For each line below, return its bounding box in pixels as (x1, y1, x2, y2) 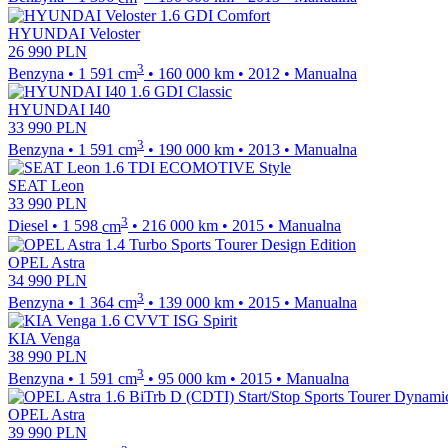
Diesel (8, 217, 48, 235)
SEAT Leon (8, 177, 84, 195)
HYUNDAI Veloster (8, 24, 140, 42)
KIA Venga (8, 329, 80, 347)
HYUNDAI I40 (8, 100, 110, 118)
